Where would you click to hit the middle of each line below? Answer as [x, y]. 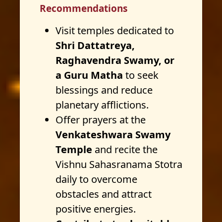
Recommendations [83, 8]
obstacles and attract [104, 194]
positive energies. [96, 209]
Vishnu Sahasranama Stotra [119, 164]
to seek [141, 75]
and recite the [126, 149]
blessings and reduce [104, 90]
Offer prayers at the [101, 120]
